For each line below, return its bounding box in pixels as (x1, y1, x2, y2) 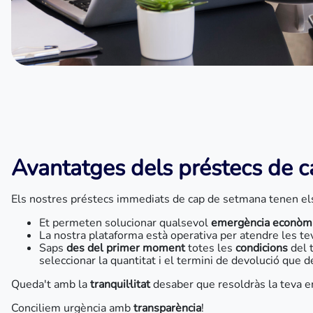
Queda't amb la (11, 277, 90, 292)
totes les (185, 240, 233, 256)
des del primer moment (66, 240, 185, 256)
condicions (233, 240, 288, 256)
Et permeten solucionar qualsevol (39, 215, 211, 231)
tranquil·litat (90, 277, 153, 292)
